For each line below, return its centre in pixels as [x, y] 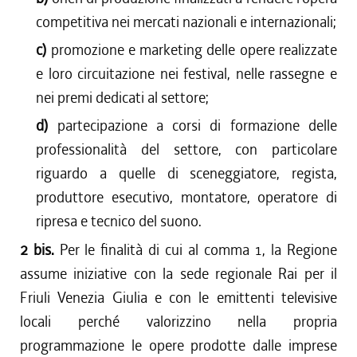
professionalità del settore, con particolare [186, 149]
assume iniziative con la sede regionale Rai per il [178, 274]
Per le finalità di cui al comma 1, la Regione [198, 250]
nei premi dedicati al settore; [123, 98]
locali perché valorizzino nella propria [178, 322]
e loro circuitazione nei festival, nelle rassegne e [186, 74]
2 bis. [40, 250]
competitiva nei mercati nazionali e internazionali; [186, 22]
